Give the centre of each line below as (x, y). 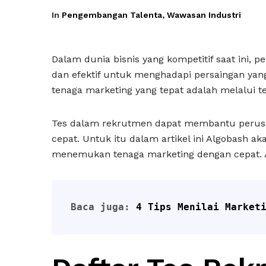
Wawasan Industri (204, 15)
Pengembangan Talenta (112, 15)
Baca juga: (103, 207)
